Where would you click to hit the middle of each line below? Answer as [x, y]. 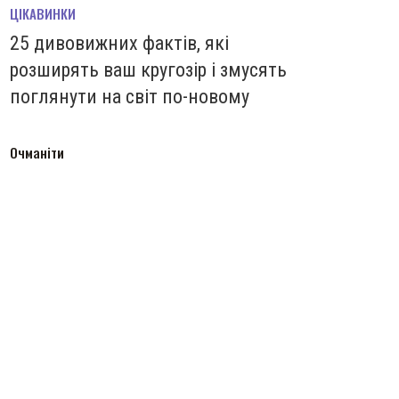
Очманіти [37, 153]
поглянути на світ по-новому [130, 97]
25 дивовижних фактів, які [119, 44]
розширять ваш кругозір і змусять [148, 70]
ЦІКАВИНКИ [43, 14]
